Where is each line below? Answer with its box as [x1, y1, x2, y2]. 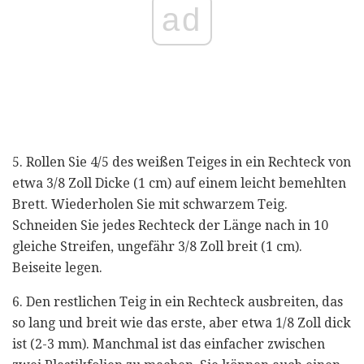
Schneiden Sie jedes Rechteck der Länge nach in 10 [12, 217, 328, 233]
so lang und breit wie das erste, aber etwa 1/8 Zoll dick [12, 314, 351, 331]
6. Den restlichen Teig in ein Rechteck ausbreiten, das [12, 293, 343, 310]
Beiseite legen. [12, 259, 102, 275]
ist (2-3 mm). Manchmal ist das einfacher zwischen [12, 336, 325, 352]
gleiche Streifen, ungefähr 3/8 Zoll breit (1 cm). [12, 238, 302, 254]
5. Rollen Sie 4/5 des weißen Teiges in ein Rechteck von [12, 154, 351, 170]
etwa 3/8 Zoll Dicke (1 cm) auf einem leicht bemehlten [12, 175, 346, 191]
